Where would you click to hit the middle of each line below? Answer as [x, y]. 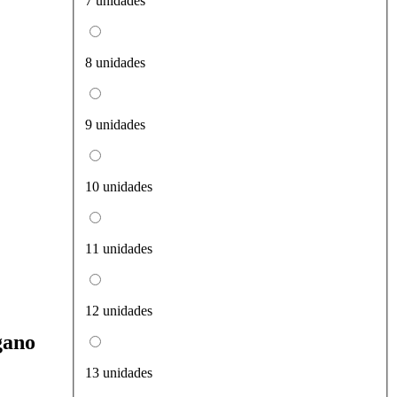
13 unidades [119, 373]
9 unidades [115, 125]
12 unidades [119, 311]
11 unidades [119, 249]
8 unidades [115, 63]
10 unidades [119, 187]
